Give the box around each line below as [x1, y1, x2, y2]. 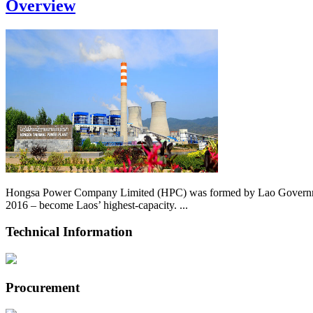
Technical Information [6, 224, 133, 240]
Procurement [6, 279, 80, 295]
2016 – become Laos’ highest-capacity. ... [6, 198, 188, 211]
